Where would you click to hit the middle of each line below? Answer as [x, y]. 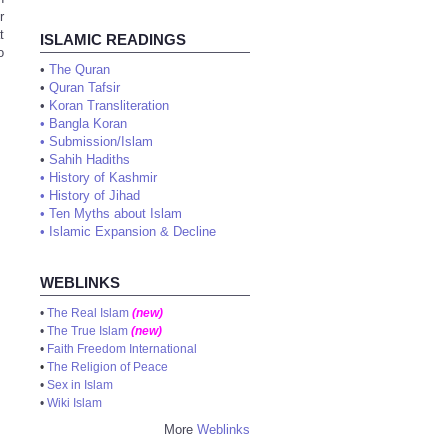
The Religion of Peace [107, 367]
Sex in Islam [80, 385]
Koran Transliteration [109, 105]
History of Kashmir [103, 177]
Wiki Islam [74, 403]
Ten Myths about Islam [115, 213]
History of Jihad [94, 195]
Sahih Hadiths [89, 159]
